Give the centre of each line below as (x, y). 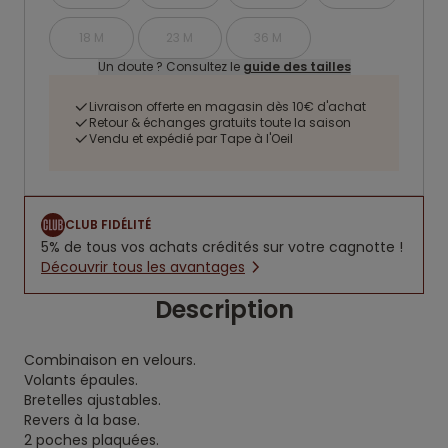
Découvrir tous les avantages (143, 267)
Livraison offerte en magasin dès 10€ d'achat (227, 106)
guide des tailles (296, 66)
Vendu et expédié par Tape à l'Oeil (191, 138)
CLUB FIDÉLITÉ (108, 224)
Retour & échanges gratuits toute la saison (220, 122)
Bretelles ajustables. (94, 400)
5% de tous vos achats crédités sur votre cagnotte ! (222, 247)
